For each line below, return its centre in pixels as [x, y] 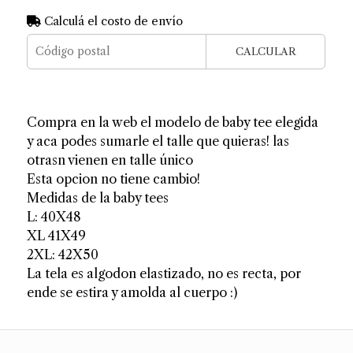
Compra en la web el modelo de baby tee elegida [172, 122]
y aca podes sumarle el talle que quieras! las [158, 141]
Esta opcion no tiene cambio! [113, 178]
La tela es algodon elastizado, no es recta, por [163, 273]
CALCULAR [266, 51]
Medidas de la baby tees [97, 197]
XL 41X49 [56, 235]
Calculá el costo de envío [111, 21]
